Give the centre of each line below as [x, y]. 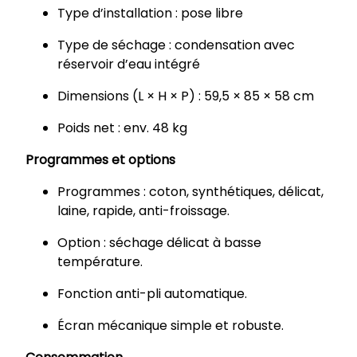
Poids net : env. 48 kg [122, 128]
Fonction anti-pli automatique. [152, 294]
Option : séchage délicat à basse [159, 243]
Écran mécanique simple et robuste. [171, 326]
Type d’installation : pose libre [150, 14]
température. [100, 262]
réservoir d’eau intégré [129, 65]
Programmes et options [100, 160]
